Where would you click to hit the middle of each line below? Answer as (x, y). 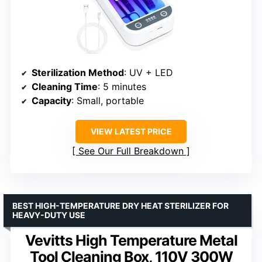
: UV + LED (149, 72)
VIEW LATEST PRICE (131, 131)
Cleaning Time (65, 86)
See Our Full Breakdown (131, 151)
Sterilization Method (78, 72)
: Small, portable (108, 100)
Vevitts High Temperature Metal (131, 240)
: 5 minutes (122, 86)
